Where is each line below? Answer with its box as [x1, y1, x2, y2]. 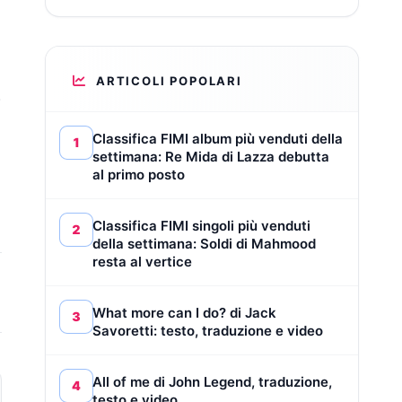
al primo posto [92, 166, 185, 184]
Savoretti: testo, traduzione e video [92, 322, 323, 340]
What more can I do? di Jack [92, 304, 276, 322]
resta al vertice [92, 253, 192, 271]
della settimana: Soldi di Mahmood [92, 235, 316, 253]
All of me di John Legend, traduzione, [92, 373, 332, 391]
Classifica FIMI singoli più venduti [92, 217, 310, 235]
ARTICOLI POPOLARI [96, 74, 242, 89]
